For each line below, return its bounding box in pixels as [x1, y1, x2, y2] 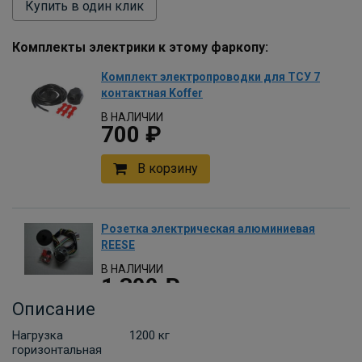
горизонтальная [12, 343, 102, 357]
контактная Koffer [101, 86, 203, 99]
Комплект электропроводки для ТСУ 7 [101, 70, 320, 83]
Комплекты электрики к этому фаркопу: [12, 40, 268, 55]
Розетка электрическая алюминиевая [101, 222, 315, 235]
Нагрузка [12, 328, 63, 343]
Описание [12, 299, 95, 319]
